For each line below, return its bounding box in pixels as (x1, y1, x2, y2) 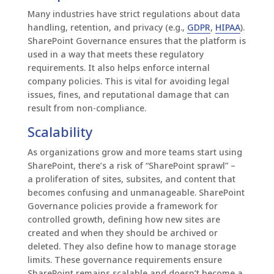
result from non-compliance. (27, 102, 146, 114)
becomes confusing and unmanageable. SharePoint (27, 187, 245, 199)
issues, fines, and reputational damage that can (27, 89, 229, 101)
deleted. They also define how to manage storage (27, 240, 236, 253)
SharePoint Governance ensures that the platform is (27, 35, 246, 47)
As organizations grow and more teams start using (27, 146, 242, 158)
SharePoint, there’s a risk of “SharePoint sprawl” (27, 160, 231, 172)
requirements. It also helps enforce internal (27, 62, 210, 74)
